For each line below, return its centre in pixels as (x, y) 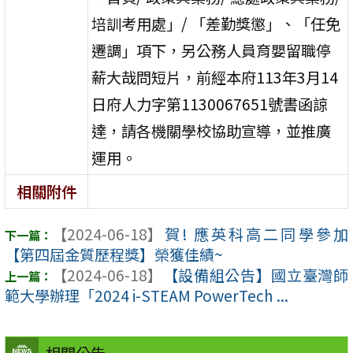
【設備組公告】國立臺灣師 (255, 275)
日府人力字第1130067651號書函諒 (210, 104)
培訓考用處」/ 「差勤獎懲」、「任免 (216, 23)
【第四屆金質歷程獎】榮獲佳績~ (114, 255)
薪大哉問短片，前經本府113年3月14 (215, 77)
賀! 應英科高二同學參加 (255, 234)
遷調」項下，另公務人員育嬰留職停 (212, 50)
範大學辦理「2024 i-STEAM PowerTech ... (147, 296)
